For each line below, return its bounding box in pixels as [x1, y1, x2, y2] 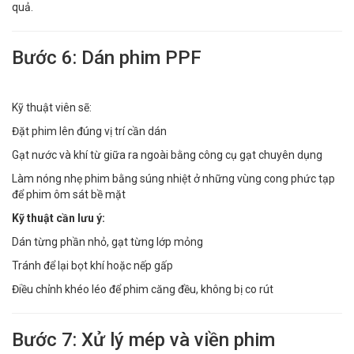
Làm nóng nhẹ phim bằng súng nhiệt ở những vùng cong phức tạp [12, 171, 335, 185]
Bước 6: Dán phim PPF [12, 46, 201, 69]
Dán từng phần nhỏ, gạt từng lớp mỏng [12, 235, 203, 248]
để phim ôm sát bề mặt [12, 187, 126, 201]
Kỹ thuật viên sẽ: [12, 100, 92, 114]
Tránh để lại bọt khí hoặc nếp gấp [12, 258, 173, 272]
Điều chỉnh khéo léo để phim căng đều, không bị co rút [12, 282, 273, 296]
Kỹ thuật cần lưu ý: [12, 211, 105, 224]
